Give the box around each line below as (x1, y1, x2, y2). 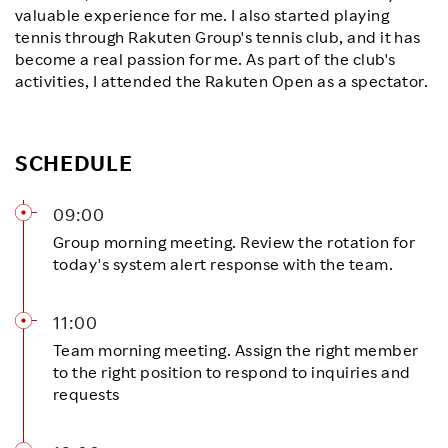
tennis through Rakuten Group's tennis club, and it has (15, 26, 421, 47)
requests (53, 383, 120, 404)
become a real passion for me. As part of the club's (15, 48, 396, 69)
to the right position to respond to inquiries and (53, 361, 411, 382)
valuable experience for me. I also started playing (15, 4, 390, 25)
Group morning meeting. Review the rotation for (53, 231, 416, 252)
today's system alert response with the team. (53, 253, 394, 274)
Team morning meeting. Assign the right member (53, 339, 419, 360)
